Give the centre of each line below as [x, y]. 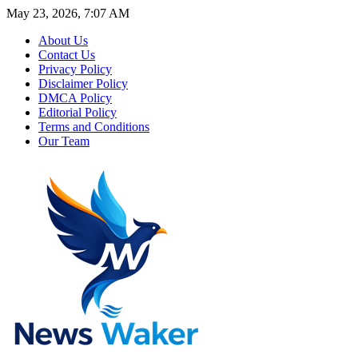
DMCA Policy [75, 98]
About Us [63, 40]
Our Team [64, 141]
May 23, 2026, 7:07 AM [68, 13]
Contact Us [67, 55]
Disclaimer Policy [83, 84]
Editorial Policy [78, 112]
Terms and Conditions [94, 127]
